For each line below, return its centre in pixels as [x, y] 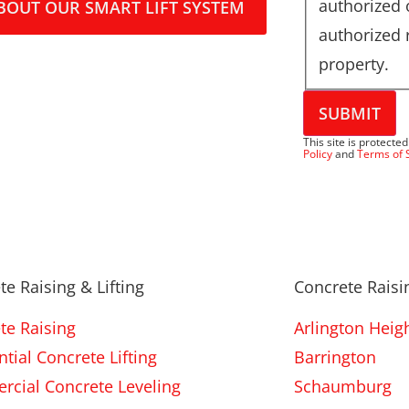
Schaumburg [342, 387]
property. [354, 63]
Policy [317, 154]
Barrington [335, 357]
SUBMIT [349, 114]
